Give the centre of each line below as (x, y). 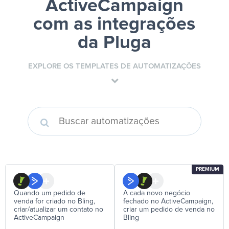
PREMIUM (208, 169)
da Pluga (114, 43)
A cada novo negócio (157, 193)
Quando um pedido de (50, 193)
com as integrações (114, 25)
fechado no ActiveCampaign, (168, 202)
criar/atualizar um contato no (59, 210)
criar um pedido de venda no (169, 210)
